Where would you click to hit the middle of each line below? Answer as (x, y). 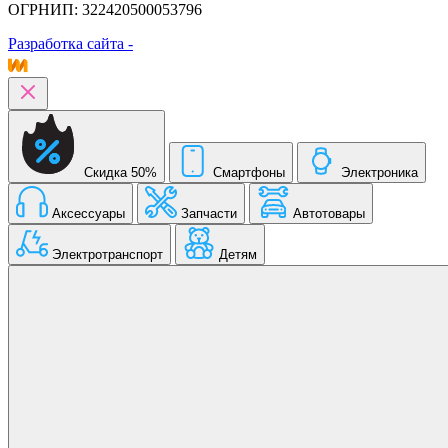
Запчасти (209, 214)
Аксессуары (88, 214)
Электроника (379, 173)
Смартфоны (249, 173)
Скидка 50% (120, 173)
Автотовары (329, 214)
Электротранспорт (107, 255)
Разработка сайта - (70, 44)
